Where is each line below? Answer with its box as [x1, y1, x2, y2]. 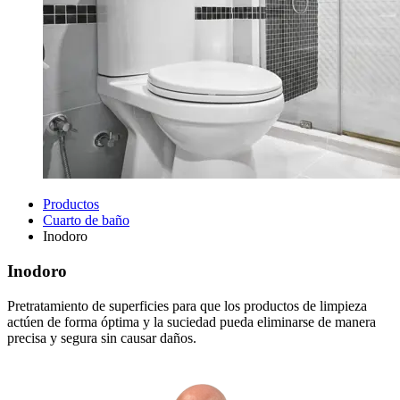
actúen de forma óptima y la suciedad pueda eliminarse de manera [7, 313, 376, 329]
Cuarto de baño [43, 212, 129, 229]
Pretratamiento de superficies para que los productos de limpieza [7, 297, 367, 313]
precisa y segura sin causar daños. [7, 329, 196, 346]
